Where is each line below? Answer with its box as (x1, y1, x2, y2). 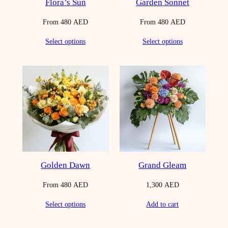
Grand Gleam (138, 160, 187, 170)
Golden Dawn (41, 160, 91, 170)
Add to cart (146, 199, 179, 208)
